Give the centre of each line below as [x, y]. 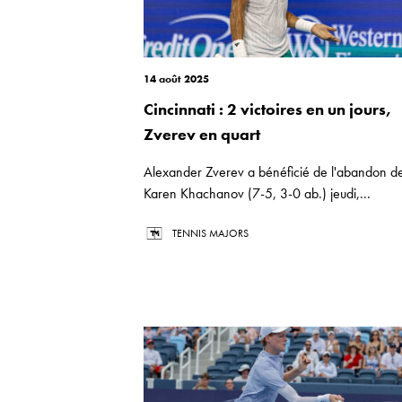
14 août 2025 [176, 79]
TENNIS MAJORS [210, 233]
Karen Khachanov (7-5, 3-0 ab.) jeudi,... [257, 193]
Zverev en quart [202, 134]
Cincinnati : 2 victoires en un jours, [267, 109]
